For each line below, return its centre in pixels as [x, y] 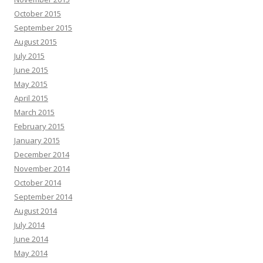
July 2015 [29, 56]
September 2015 [43, 28]
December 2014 [42, 154]
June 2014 [31, 239]
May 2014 [31, 253]
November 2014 [42, 168]
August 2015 [36, 42]
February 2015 [39, 126]
